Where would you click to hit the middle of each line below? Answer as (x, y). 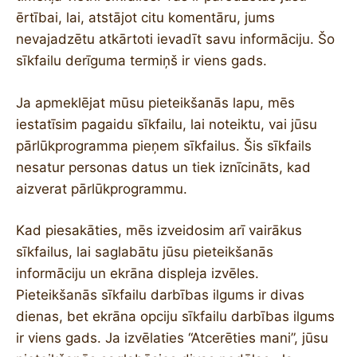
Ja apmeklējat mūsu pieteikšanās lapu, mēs (155, 102)
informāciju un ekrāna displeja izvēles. (137, 273)
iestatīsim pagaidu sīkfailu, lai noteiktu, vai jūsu (167, 124)
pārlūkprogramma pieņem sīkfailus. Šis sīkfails (164, 145)
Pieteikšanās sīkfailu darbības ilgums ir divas (160, 295)
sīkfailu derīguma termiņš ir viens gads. (141, 61)
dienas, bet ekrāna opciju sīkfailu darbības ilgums (175, 316)
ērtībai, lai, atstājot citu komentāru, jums (145, 18)
